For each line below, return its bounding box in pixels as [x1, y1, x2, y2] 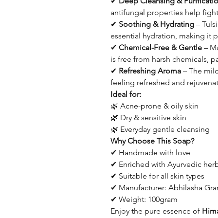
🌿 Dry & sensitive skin [110, 113, 186, 123]
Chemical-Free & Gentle [119, 43, 202, 53]
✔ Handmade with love [110, 148, 190, 158]
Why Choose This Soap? [110, 136, 194, 146]
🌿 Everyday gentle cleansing [110, 125, 210, 134]
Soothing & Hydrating [119, 19, 194, 29]
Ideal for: [110, 90, 141, 99]
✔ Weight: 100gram [110, 195, 178, 204]
